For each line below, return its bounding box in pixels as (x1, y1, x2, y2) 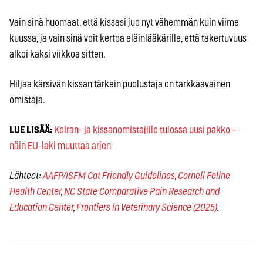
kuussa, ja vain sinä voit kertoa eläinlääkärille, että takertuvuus (9, 33, 247, 43)
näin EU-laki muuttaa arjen (9, 140, 111, 151)
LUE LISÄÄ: (9, 124, 52, 135)
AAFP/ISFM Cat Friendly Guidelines (43, 170, 175, 181)
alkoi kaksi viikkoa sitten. (9, 49, 106, 59)
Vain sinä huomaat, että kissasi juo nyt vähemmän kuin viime (9, 17, 239, 28)
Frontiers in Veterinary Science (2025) (76, 202, 217, 213)
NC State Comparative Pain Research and (64, 186, 220, 197)
